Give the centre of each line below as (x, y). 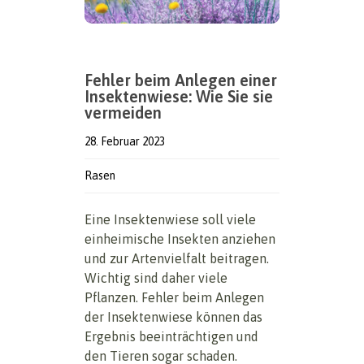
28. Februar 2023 (125, 141)
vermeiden (123, 112)
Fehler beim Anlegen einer (181, 80)
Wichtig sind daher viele (156, 277)
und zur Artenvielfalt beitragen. (177, 258)
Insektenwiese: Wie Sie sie (179, 96)
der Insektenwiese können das (173, 316)
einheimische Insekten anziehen (180, 238)
